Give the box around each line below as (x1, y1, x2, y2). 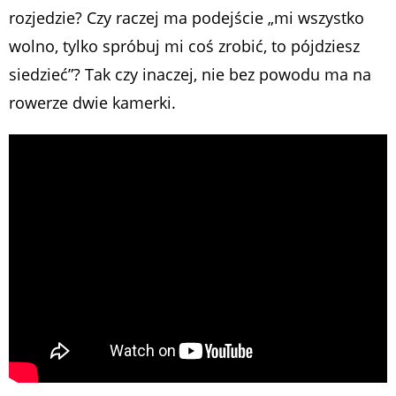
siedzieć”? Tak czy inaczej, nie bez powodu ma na (9, 64, 371, 86)
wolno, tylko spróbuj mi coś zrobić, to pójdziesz (9, 35, 360, 57)
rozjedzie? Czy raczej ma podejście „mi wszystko (9, 7, 364, 29)
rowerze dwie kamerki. (9, 92, 176, 114)
